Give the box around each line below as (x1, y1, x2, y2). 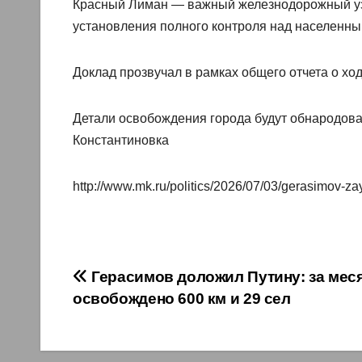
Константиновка (73, 133, 169, 148)
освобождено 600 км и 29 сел (73, 290, 291, 308)
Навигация (72, 267, 212, 299)
